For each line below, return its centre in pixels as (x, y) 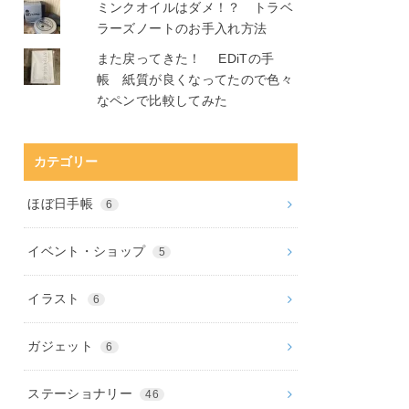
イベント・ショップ (89, 252)
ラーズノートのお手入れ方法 (188, 28)
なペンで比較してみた (162, 101)
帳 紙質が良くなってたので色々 (195, 80)
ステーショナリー (82, 394)
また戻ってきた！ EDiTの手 (185, 59)
